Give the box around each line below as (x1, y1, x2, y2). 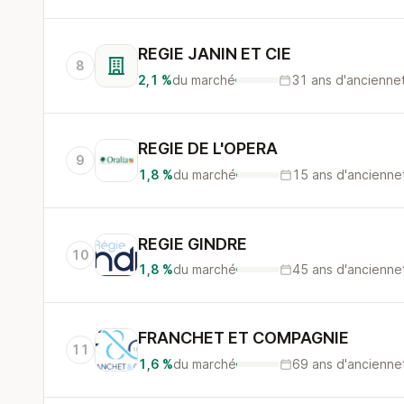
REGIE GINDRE (138, 234, 247, 253)
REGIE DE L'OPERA (138, 139, 278, 158)
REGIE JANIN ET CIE (138, 44, 291, 63)
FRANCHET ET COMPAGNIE (138, 328, 349, 347)
